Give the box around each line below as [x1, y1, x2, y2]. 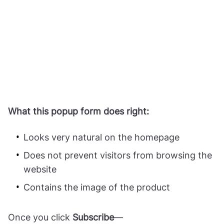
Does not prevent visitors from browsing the [23, 149, 212, 160]
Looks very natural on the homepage [23, 131, 179, 142]
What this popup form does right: [8, 105, 149, 116]
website [23, 163, 56, 174]
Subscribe [72, 211, 114, 222]
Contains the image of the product [23, 181, 170, 192]
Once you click [8, 211, 72, 222]
